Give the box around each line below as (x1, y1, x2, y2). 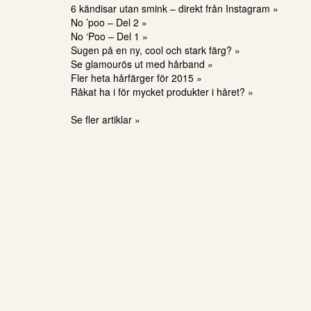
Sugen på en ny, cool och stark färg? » (71, 43, 240, 57)
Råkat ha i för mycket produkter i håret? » (71, 85, 253, 99)
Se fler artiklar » (71, 112, 140, 126)
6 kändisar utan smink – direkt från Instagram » (71, 1, 278, 15)
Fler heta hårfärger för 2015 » (71, 71, 202, 85)
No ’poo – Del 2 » (71, 15, 147, 29)
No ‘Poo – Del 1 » (71, 29, 148, 43)
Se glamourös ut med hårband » (71, 57, 213, 71)
